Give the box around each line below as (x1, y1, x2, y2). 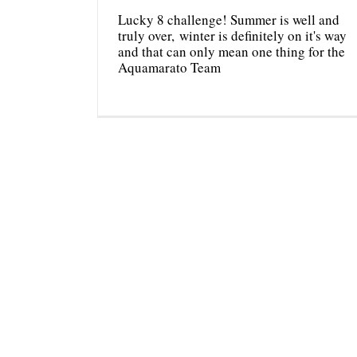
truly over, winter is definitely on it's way (118, 25, 347, 45)
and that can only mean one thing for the (118, 41, 345, 61)
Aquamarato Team (118, 57, 221, 76)
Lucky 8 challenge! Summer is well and (118, 10, 339, 29)
